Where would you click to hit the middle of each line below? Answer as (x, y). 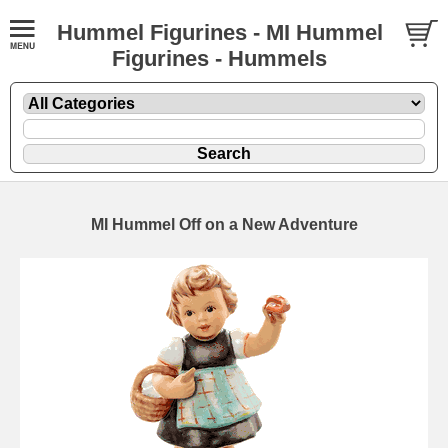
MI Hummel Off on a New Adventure (224, 224)
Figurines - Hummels (219, 58)
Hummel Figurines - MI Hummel (219, 32)
